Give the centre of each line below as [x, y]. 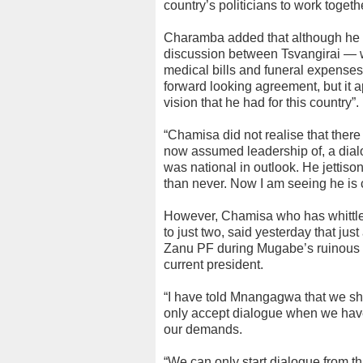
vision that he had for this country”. [261, 102]
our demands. [203, 329]
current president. [214, 265]
